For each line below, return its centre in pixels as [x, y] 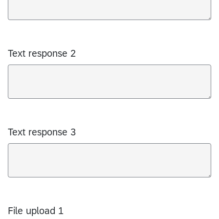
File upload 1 [36, 210]
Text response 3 [42, 132]
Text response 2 [42, 53]
